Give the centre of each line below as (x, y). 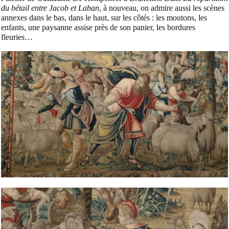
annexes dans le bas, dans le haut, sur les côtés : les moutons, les (104, 17)
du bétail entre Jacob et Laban (50, 8)
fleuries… (17, 37)
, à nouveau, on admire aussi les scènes (162, 8)
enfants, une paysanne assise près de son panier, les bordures (98, 27)
